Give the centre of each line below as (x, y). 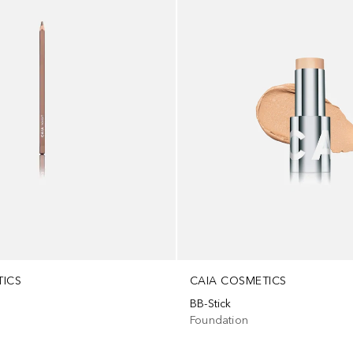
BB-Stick (210, 303)
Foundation (219, 320)
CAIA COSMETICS (238, 281)
